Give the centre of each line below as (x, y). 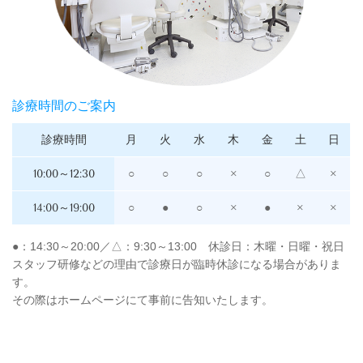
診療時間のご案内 (64, 106)
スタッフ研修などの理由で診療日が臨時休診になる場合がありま (177, 265)
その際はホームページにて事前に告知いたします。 (143, 300)
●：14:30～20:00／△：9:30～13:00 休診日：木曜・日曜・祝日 (178, 247)
